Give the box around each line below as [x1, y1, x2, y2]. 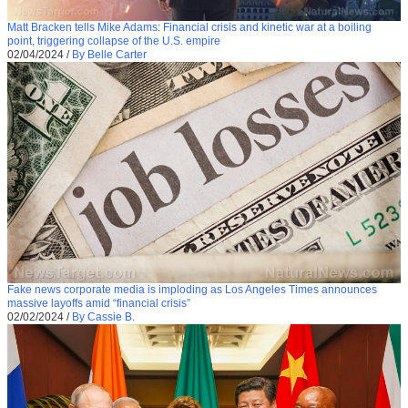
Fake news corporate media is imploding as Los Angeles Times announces [7, 283, 377, 296]
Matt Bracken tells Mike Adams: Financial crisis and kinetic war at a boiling [7, 20, 372, 34]
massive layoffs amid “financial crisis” [7, 297, 190, 310]
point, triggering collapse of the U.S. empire [7, 34, 220, 47]
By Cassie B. [72, 311, 135, 323]
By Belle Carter [72, 47, 147, 61]
